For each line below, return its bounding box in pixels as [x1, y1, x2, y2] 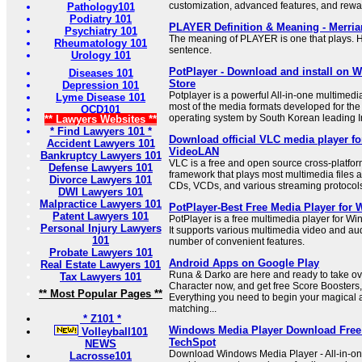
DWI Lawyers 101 [58, 186, 143, 198]
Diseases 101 [68, 67, 133, 79]
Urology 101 [70, 49, 131, 61]
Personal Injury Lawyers [40, 222, 162, 234]
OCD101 [81, 103, 120, 116]
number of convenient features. [169, 236, 305, 247]
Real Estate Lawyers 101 [40, 259, 161, 271]
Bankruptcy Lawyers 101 [40, 149, 162, 162]
